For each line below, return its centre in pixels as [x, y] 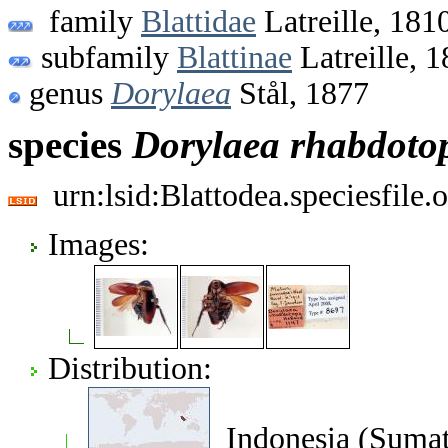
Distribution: [130, 368]
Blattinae [234, 57]
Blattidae [198, 21]
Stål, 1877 [300, 93]
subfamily [105, 57]
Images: [98, 244]
